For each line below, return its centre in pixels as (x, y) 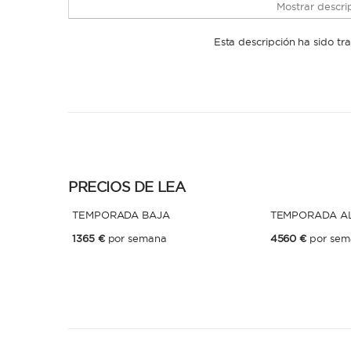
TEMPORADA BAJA (121, 215)
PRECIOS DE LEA (127, 187)
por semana (137, 238)
